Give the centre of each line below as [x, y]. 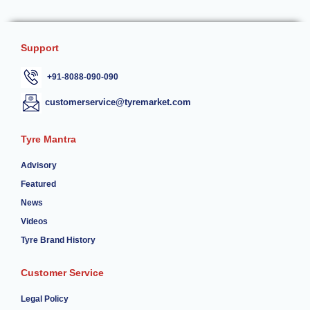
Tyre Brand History [58, 240]
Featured [38, 184]
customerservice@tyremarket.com [118, 102]
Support [40, 47]
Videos [34, 221]
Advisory [39, 165]
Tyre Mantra [48, 139]
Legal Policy [45, 299]
